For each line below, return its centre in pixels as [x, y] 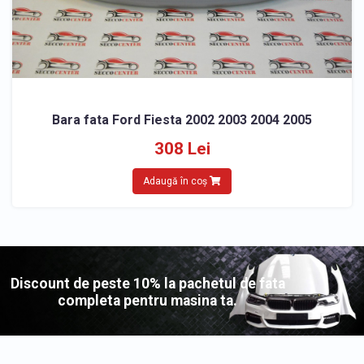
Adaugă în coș [176, 181]
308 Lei [182, 148]
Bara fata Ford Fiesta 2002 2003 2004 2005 [182, 119]
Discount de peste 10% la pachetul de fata [147, 284]
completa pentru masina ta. [148, 301]
